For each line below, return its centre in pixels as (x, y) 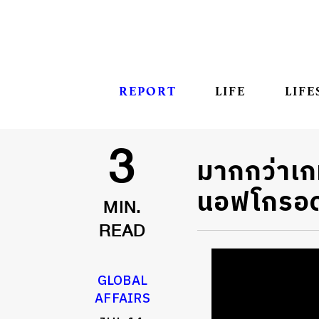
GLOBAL (122, 282)
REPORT (147, 91)
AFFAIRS (122, 299)
